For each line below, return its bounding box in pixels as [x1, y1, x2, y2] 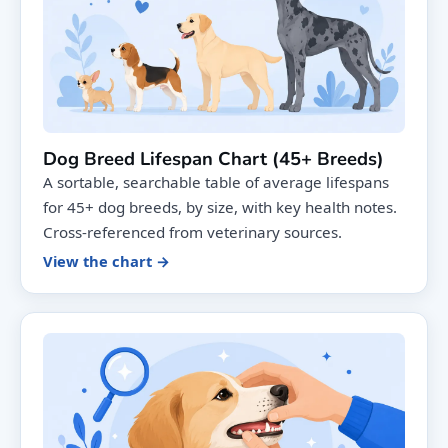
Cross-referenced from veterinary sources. [43, 222, 342, 243]
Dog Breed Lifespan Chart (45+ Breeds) [43, 146, 384, 172]
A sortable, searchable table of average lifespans [43, 172, 389, 193]
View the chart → [43, 251, 170, 272]
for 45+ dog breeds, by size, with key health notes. [43, 197, 397, 218]
